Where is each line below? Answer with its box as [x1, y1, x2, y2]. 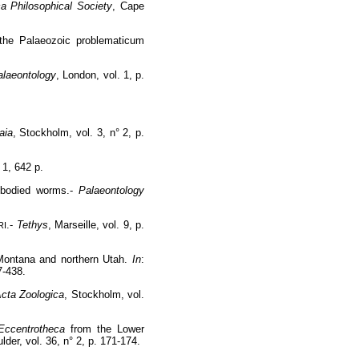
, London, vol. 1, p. [56, 69, 145, 82]
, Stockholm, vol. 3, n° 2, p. [12, 127, 145, 139]
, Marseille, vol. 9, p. [47, 219, 145, 232]
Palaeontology [79, 184, 145, 196]
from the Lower [65, 323, 144, 336]
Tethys [16, 219, 48, 232]
